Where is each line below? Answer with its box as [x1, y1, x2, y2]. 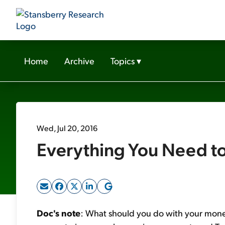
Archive [64, 55, 94, 66]
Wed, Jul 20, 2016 [37, 123, 97, 133]
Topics [110, 55, 135, 66]
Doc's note [37, 207, 80, 218]
